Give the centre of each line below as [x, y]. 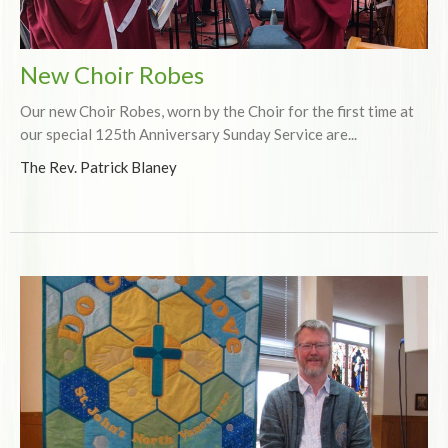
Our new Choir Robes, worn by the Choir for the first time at [217, 111]
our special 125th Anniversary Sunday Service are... [188, 134]
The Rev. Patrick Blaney [98, 167]
